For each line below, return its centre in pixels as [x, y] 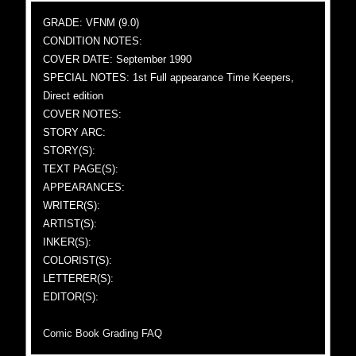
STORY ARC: [75, 132]
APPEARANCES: [84, 187]
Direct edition [74, 96]
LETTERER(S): [79, 279]
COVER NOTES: [83, 114]
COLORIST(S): [78, 260]
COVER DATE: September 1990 [118, 59]
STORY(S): [70, 151]
